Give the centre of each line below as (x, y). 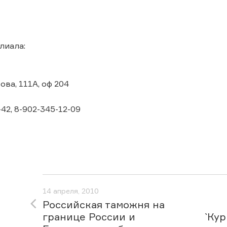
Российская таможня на (104, 204)
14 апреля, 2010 (71, 191)
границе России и (89, 217)
